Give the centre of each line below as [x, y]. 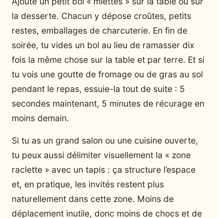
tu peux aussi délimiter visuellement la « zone [101, 155]
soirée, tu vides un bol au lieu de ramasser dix [103, 45]
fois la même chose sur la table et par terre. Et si [108, 59]
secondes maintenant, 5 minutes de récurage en [108, 103]
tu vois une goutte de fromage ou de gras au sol [107, 74]
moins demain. [40, 118]
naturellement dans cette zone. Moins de [93, 199]
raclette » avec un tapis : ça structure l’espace [104, 169]
